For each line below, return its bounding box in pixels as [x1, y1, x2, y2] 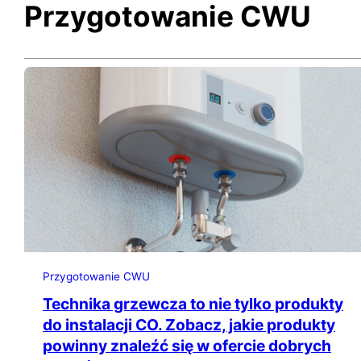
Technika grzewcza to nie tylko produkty [43, 294, 343, 314]
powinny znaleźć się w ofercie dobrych [43, 336, 331, 356]
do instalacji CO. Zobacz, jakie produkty [43, 315, 335, 335]
